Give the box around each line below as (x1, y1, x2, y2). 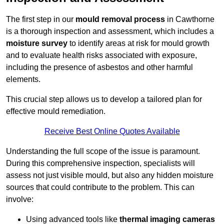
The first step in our (6, 15, 75, 24)
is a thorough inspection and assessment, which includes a (6, 27, 214, 36)
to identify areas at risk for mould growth (67, 39, 209, 48)
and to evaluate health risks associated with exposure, (6, 51, 197, 60)
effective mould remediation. (6, 107, 105, 116)
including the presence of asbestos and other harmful (6, 63, 193, 72)
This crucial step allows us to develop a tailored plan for (6, 95, 202, 104)
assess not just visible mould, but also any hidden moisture (6, 171, 213, 180)
